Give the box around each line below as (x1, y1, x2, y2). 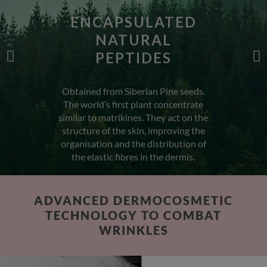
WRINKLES (98, 222, 169, 237)
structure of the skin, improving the (61, 88, 205, 100)
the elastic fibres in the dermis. (72, 114, 195, 126)
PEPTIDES (95, 12, 172, 30)
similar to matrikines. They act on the (58, 74, 209, 86)
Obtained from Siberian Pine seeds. (61, 48, 205, 60)
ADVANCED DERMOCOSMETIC (34, 193, 233, 207)
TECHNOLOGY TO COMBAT (45, 207, 222, 222)
